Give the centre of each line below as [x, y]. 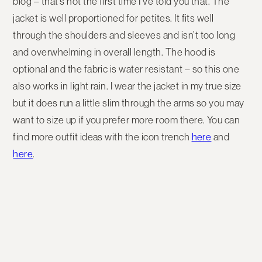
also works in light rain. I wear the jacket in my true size [127, 86]
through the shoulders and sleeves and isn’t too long [124, 35]
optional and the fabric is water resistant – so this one [126, 69]
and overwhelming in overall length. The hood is [114, 52]
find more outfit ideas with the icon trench [102, 137]
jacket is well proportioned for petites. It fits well [113, 18]
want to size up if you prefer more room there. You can [127, 120]
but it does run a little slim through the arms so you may [129, 103]
